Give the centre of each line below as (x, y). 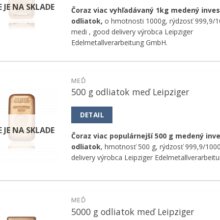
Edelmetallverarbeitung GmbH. (120, 43)
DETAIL (92, 114)
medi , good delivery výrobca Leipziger (132, 32)
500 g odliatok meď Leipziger (130, 92)
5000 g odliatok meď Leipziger (133, 211)
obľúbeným (36, 104)
